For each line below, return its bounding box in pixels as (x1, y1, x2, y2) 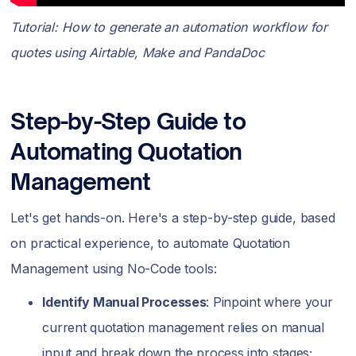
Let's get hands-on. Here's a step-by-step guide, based (10, 210, 335, 226)
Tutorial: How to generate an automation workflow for (10, 19, 328, 36)
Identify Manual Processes (42, 294, 207, 311)
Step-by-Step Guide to (10, 107, 246, 136)
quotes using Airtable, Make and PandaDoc (10, 44, 265, 61)
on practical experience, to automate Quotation (10, 235, 291, 252)
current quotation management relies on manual (42, 319, 324, 336)
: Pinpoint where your (206, 294, 333, 311)
